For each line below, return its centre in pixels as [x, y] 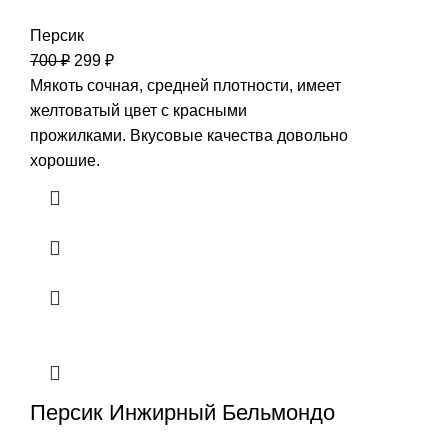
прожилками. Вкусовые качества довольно [189, 136]
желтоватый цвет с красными [138, 111]
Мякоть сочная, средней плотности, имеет [185, 86]
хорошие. [65, 161]
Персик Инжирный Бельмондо [182, 413]
